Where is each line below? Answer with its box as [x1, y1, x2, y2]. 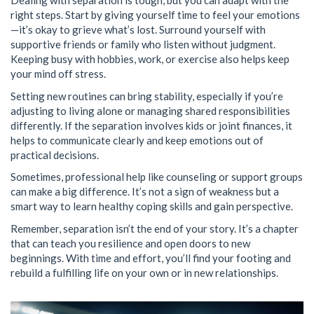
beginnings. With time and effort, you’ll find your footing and [11, 251, 291, 264]
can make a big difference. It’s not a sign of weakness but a [11, 185, 279, 198]
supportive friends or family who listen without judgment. [11, 38, 275, 50]
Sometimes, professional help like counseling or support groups [11, 170, 303, 183]
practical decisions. [11, 148, 99, 161]
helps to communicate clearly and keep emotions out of [11, 133, 264, 146]
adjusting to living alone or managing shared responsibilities [11, 104, 290, 117]
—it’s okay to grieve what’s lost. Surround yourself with [11, 23, 266, 36]
